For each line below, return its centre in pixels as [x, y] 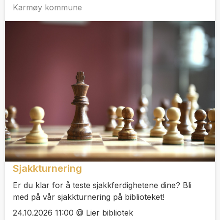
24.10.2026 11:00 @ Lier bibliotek [73, 213]
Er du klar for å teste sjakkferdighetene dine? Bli [102, 185]
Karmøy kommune [47, 8]
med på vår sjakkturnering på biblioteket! [89, 197]
